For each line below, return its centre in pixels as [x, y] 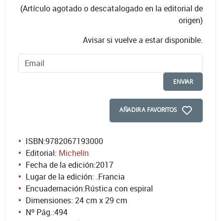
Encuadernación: [55, 189]
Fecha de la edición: [61, 165]
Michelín [74, 153]
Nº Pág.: [40, 212]
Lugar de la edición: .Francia [75, 177]
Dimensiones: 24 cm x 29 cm [76, 201]
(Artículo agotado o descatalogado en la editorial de [111, 9]
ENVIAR [183, 82]
